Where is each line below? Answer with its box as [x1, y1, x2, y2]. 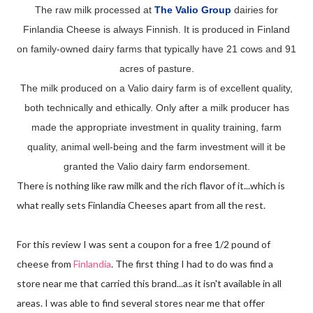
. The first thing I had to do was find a [111, 257, 273, 270]
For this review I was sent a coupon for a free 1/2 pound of [17, 238, 270, 250]
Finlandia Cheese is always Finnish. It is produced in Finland [23, 23, 290, 35]
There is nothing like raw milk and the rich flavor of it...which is [17, 179, 285, 191]
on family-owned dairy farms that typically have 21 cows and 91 [17, 43, 296, 54]
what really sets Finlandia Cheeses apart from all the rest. [17, 198, 265, 211]
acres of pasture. [119, 62, 194, 74]
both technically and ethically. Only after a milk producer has [24, 101, 289, 113]
